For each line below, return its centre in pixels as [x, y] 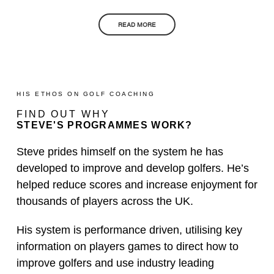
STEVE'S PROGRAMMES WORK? [105, 125]
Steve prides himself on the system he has [120, 152]
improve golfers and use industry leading [115, 263]
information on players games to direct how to [128, 246]
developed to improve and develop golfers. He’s [133, 168]
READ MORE [137, 24]
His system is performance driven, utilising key [129, 230]
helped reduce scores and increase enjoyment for [137, 185]
